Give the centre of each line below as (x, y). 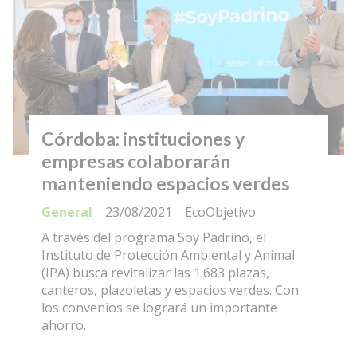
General (67, 212)
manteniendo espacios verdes (166, 183)
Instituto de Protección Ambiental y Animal (168, 255)
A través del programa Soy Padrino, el (154, 238)
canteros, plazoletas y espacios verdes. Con (170, 290)
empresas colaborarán (136, 161)
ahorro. (64, 326)
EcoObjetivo (220, 212)
